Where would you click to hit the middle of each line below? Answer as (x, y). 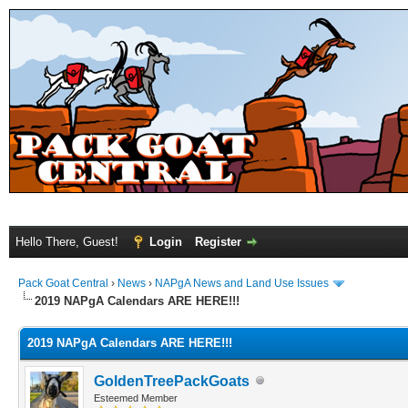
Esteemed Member (136, 398)
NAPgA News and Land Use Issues (242, 283)
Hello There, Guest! (69, 242)
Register (218, 242)
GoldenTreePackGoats (172, 381)
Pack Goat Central (63, 283)
